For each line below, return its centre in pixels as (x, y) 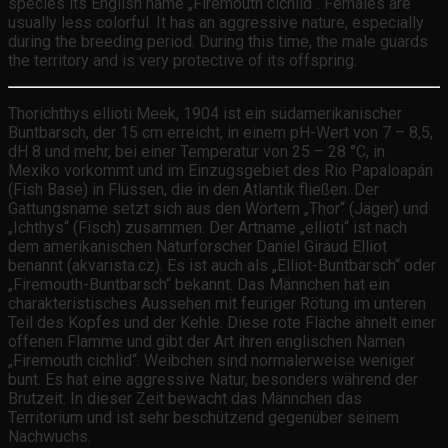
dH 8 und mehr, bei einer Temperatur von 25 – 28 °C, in (196, 151)
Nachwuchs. (49, 436)
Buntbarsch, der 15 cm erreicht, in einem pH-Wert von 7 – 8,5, (220, 132)
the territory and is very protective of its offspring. (182, 60)
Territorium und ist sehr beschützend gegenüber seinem (203, 417)
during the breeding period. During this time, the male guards (218, 41)
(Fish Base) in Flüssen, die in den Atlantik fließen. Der (193, 189)
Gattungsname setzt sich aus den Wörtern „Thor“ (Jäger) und (218, 208)
